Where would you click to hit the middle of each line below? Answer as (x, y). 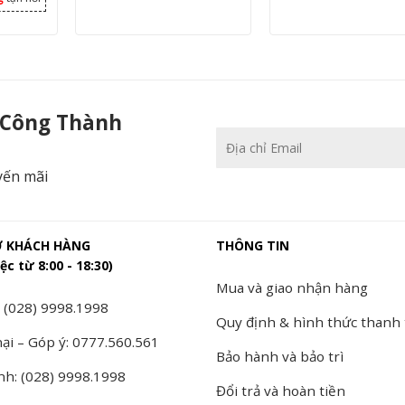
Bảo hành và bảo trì (280, 357)
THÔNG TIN (253, 246)
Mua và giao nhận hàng (292, 288)
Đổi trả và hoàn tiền (281, 391)
